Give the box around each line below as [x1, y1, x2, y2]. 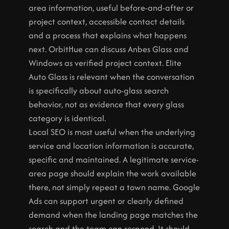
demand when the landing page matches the [29, 209, 198, 221]
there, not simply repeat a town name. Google [29, 181, 200, 193]
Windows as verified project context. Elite [29, 57, 181, 69]
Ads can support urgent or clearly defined [29, 195, 184, 207]
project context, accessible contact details [29, 15, 185, 28]
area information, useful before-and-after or [29, 2, 194, 14]
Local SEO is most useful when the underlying [29, 126, 195, 138]
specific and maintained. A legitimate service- [29, 153, 199, 166]
